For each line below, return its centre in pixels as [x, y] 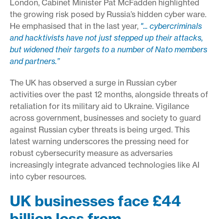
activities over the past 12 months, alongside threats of [109, 94]
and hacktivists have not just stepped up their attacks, [106, 37]
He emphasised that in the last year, [74, 26]
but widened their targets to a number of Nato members [109, 49]
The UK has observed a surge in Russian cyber [93, 82]
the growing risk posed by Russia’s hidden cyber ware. [108, 14]
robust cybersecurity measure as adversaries [91, 153]
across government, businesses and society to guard [105, 118]
